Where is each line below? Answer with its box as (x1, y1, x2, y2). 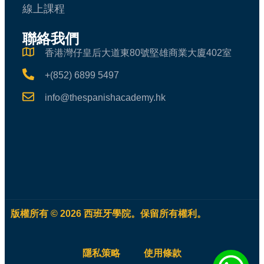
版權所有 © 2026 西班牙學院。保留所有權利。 (11, 209, 206, 219)
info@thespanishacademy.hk (45, 93, 166, 103)
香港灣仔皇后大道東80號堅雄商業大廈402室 (45, 48, 232, 58)
